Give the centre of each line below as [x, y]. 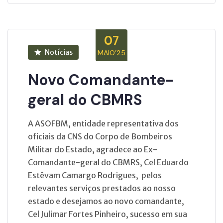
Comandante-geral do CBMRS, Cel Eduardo [108, 162]
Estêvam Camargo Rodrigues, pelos [95, 175]
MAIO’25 [111, 53]
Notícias [58, 52]
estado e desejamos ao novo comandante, [106, 201]
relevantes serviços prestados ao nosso [102, 188]
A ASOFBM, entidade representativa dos [103, 123]
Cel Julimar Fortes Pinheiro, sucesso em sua [108, 214]
